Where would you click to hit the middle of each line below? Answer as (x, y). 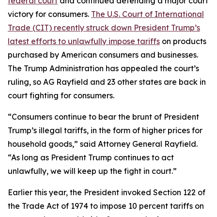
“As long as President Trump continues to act (91, 157)
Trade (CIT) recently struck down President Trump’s (104, 28)
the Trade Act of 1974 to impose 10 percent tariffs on (106, 206)
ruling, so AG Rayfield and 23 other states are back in (107, 82)
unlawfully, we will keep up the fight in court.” (92, 171)
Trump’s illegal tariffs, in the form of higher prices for (105, 130)
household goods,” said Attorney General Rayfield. (103, 144)
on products (183, 41)
